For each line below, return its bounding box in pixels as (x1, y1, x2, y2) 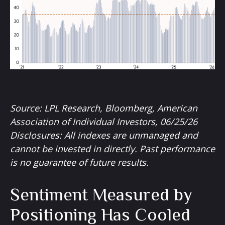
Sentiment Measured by (10, 184, 192, 205)
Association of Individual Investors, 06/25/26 (10, 116, 197, 128)
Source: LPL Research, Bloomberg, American (10, 102, 197, 115)
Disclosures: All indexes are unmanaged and (10, 129, 198, 142)
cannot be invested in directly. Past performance (10, 143, 215, 155)
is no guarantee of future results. (10, 156, 149, 169)
